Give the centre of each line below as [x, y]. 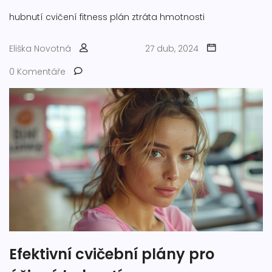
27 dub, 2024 [172, 49]
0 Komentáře [37, 72]
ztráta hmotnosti [168, 17]
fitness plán [104, 17]
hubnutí [26, 17]
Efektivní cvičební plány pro [112, 254]
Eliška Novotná [40, 49]
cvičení [61, 17]
